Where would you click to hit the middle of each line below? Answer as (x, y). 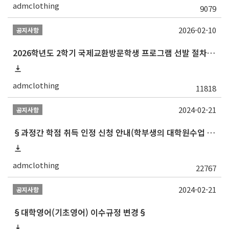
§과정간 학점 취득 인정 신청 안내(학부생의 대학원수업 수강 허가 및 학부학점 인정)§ (211, 133)
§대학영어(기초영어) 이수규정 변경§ (80, 212)
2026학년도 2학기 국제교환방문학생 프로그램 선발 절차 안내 (211, 53)
